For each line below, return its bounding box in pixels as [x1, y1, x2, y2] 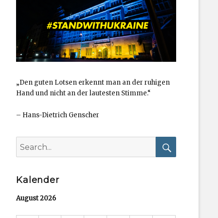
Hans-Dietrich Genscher [21, 111, 100, 120]
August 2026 [16, 194, 56, 203]
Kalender [16, 175, 59, 186]
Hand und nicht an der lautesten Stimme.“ [16, 89, 153, 98]
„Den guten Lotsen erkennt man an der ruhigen [16, 78, 170, 87]
